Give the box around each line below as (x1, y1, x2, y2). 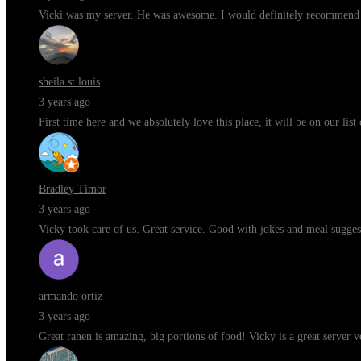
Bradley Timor (39, 183, 106, 195)
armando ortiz (39, 290, 102, 302)
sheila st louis (39, 76, 100, 88)
